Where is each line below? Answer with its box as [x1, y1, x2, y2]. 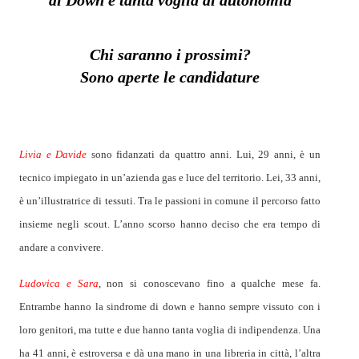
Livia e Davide [19, 148, 87, 161]
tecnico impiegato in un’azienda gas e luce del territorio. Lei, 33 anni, [19, 171, 321, 184]
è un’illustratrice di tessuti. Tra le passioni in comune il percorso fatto [19, 195, 321, 208]
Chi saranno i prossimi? [89, 46, 251, 64]
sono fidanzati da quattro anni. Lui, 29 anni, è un [87, 148, 321, 161]
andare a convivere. [19, 241, 103, 254]
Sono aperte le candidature [80, 68, 260, 87]
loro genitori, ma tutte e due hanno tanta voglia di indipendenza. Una [19, 324, 321, 337]
